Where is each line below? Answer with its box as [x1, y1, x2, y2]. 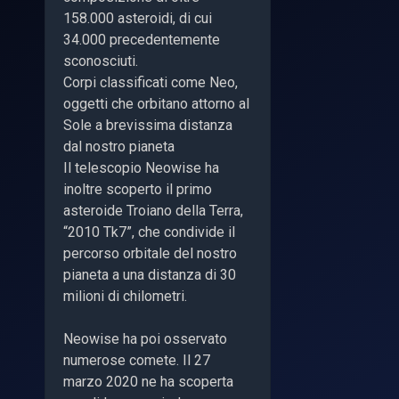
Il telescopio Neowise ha [63, 159, 219, 176]
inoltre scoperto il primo [63, 180, 212, 198]
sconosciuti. [63, 52, 138, 69]
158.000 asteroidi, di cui [63, 9, 212, 27]
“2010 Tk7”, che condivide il [63, 223, 235, 240]
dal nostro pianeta [63, 137, 175, 155]
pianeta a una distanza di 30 [63, 265, 236, 283]
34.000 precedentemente [63, 30, 220, 48]
